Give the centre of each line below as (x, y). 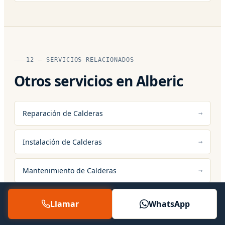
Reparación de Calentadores (70, 199)
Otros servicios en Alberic (99, 81)
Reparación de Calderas (63, 113)
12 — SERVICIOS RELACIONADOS (80, 60)
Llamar (65, 204)
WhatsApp (169, 204)
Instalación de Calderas (62, 142)
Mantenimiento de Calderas (70, 170)
